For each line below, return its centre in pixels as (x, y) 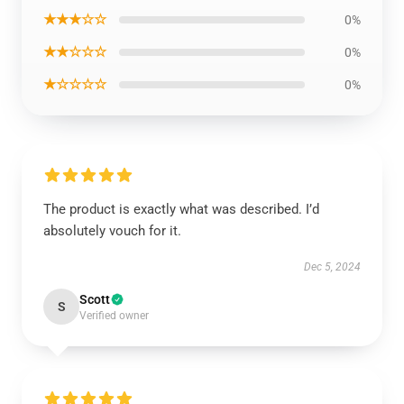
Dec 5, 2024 (332, 267)
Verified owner (114, 316)
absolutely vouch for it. (112, 231)
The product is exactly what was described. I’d (181, 209)
